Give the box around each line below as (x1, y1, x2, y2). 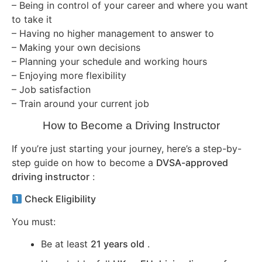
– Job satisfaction (12, 84, 91, 96)
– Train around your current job (12, 98, 149, 110)
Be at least (41, 237, 91, 250)
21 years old (91, 237, 144, 250)
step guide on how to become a (12, 156, 156, 168)
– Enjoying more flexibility (12, 70, 126, 82)
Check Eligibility (22, 193, 96, 205)
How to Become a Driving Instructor (42, 119, 220, 132)
